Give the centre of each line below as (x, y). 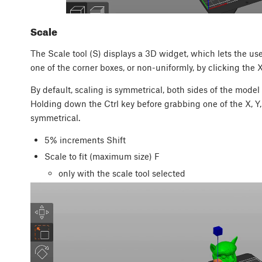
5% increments (75, 140)
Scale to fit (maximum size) (99, 156)
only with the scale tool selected (122, 173)
